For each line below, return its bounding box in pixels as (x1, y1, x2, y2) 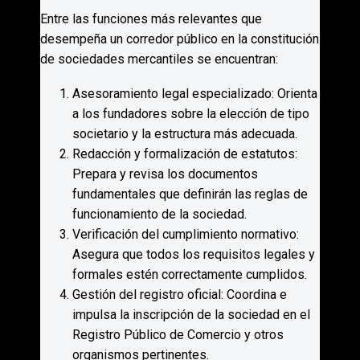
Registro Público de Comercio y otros (72, 326, 284, 342)
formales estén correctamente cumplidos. (72, 266, 307, 282)
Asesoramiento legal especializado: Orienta (72, 85, 317, 101)
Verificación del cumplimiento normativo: (72, 226, 299, 242)
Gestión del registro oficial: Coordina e (72, 286, 287, 302)
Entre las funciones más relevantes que (40, 11, 262, 27)
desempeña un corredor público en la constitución (40, 31, 319, 47)
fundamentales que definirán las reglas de (72, 186, 308, 202)
